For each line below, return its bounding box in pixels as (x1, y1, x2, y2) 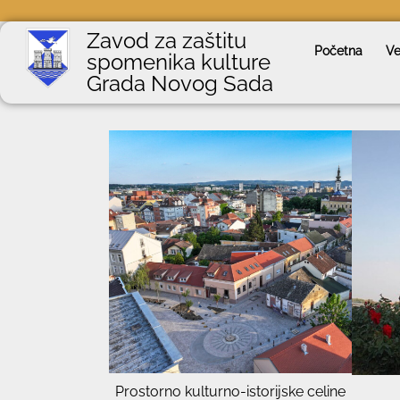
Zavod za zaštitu (87, 28, 247, 54)
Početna (314, 44, 363, 58)
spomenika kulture (87, 49, 271, 75)
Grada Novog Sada (87, 71, 274, 96)
